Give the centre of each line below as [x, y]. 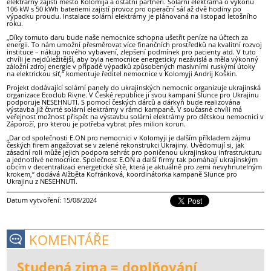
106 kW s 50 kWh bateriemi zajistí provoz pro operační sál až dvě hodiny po [124, 8]
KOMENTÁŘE [69, 240]
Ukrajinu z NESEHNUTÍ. [42, 181]
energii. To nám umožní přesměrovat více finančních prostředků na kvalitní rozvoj [135, 44]
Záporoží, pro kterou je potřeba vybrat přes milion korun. [96, 124]
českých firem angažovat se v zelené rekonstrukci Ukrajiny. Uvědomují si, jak [126, 145]
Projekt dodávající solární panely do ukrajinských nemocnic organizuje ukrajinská [134, 88]
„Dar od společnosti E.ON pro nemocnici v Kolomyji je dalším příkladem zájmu [129, 138]
